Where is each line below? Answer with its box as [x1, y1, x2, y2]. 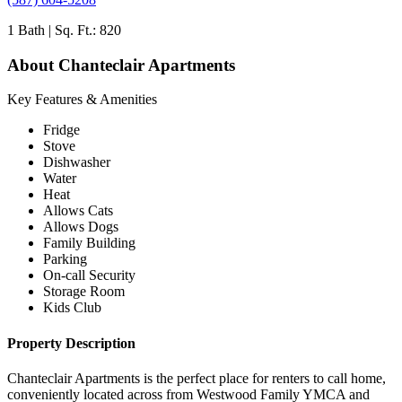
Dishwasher [43, 154, 110, 170]
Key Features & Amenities [7, 92, 157, 108]
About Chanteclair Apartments [7, 55, 235, 74]
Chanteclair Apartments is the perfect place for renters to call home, [7, 370, 386, 386]
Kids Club [43, 300, 101, 316]
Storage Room [43, 284, 125, 300]
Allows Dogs [43, 219, 118, 235]
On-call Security [43, 267, 135, 284]
